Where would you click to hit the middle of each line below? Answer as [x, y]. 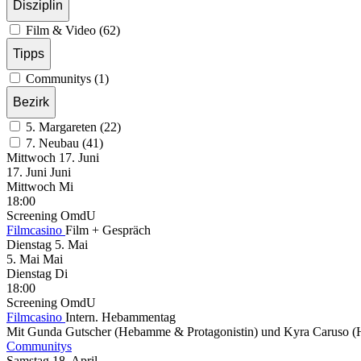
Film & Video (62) [73, 30]
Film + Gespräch [108, 230]
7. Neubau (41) [64, 143]
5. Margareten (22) [73, 127]
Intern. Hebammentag [120, 317]
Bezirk [31, 102]
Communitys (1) [67, 78]
